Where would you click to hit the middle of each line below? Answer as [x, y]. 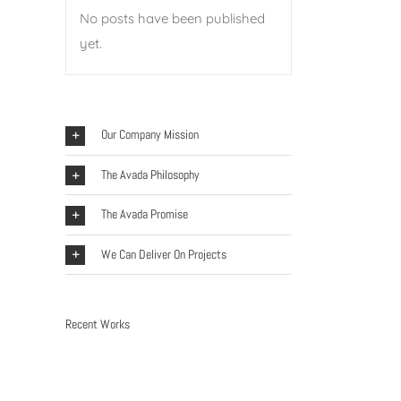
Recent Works [98, 324]
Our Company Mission [150, 135]
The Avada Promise [145, 214]
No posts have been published [172, 19]
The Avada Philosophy [150, 174]
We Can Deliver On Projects [164, 254]
